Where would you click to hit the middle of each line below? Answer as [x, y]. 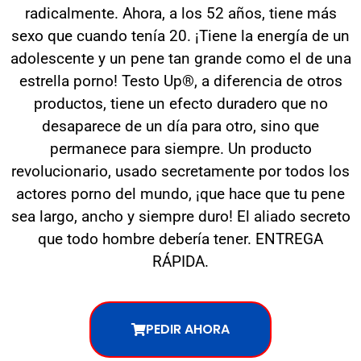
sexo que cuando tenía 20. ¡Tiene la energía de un [180, 36]
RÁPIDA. [180, 262]
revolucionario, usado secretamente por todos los [180, 172]
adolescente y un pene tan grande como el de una [180, 59]
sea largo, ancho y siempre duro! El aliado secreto [180, 217]
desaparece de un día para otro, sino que [180, 127]
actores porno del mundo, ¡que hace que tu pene [180, 194]
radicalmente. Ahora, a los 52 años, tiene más [180, 14]
